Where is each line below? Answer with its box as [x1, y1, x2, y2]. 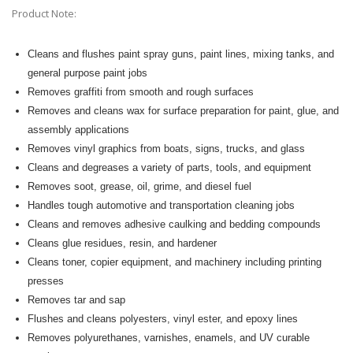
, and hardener [150, 237, 217, 250]
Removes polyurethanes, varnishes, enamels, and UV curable [27, 332, 310, 344]
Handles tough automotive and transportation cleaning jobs [27, 199, 295, 212]
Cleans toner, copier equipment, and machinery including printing [27, 256, 321, 269]
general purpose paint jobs [27, 67, 147, 80]
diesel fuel [201, 180, 251, 193]
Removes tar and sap [27, 294, 125, 307]
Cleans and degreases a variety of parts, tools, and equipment [27, 162, 311, 174]
